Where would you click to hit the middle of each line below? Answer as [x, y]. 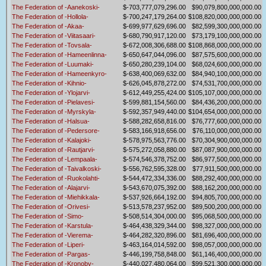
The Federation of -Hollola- [50, 17]
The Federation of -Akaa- [48, 26]
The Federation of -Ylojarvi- [51, 93]
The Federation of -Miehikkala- [56, 197]
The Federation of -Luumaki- [53, 64]
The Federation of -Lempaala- [55, 159]
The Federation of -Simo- [48, 216]
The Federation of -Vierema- [53, 235]
